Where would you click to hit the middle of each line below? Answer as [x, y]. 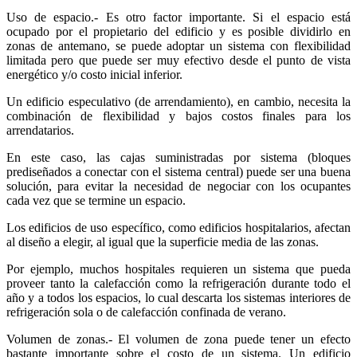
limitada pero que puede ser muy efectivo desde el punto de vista [178, 60]
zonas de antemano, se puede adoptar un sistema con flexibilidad [178, 45]
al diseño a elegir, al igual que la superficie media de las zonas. [163, 241]
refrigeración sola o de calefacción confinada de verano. [146, 312]
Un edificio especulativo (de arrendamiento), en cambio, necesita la [178, 101]
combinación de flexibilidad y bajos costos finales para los [178, 116]
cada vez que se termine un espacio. [96, 200]
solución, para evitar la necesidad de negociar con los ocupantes [178, 186]
